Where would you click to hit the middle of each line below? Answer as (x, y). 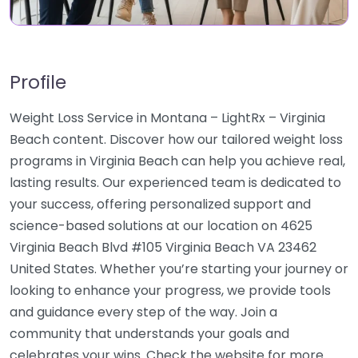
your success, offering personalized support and (160, 204)
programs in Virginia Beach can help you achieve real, (177, 161)
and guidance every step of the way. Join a (143, 312)
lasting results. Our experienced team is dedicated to (175, 183)
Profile (38, 82)
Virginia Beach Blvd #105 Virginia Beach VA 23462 (163, 247)
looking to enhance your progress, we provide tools (170, 290)
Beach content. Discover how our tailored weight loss (176, 139)
